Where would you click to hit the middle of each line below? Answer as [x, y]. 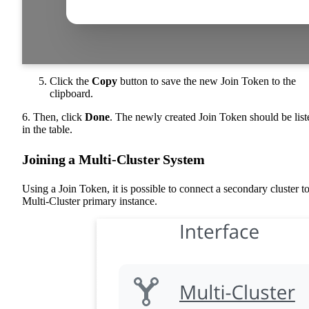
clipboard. [71, 93]
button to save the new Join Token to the [207, 81]
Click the [71, 81]
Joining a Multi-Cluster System [114, 159]
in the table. [47, 129]
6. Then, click [53, 117]
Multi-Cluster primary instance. [90, 201]
